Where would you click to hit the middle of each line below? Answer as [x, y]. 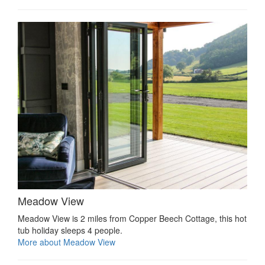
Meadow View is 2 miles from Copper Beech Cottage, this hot [132, 219]
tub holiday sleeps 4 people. [70, 230]
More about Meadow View [67, 242]
